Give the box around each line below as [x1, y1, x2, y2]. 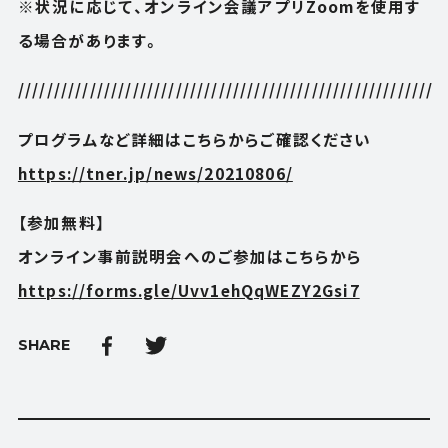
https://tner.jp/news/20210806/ [17, 161, 293, 184]
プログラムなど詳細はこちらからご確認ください [17, 127, 372, 150]
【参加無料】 [17, 211, 105, 234]
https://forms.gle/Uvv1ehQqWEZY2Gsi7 [17, 279, 360, 302]
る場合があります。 [17, 28, 161, 51]
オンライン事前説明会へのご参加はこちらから [17, 245, 363, 268]
